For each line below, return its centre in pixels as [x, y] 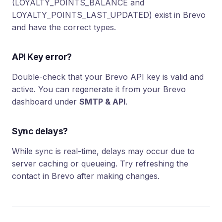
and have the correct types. [64, 27]
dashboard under [46, 101]
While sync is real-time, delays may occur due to [103, 151]
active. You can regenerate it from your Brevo [99, 89]
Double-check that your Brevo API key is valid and [108, 77]
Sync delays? [40, 131]
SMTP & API [102, 101]
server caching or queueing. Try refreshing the [100, 163]
